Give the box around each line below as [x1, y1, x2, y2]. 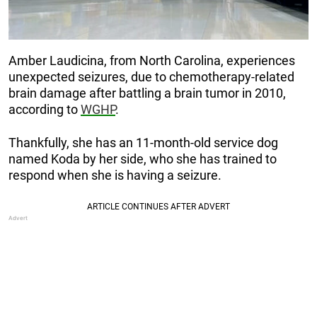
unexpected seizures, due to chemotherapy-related [8, 69, 294, 84]
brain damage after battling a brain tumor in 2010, [8, 85, 286, 100]
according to [8, 101, 81, 117]
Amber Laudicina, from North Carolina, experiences [8, 52, 295, 68]
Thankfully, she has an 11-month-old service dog [8, 134, 278, 150]
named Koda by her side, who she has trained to [8, 151, 277, 166]
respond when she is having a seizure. [8, 167, 221, 183]
